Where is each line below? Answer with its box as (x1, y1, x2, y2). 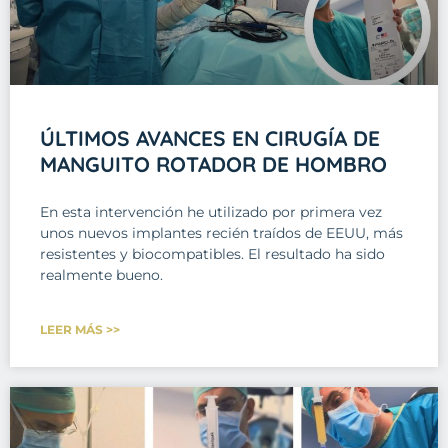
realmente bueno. (40, 265, 163, 284)
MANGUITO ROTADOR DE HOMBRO (40, 150, 387, 177)
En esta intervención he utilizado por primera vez (40, 202, 382, 221)
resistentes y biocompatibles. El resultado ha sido (40, 244, 385, 263)
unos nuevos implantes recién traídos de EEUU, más (40, 223, 403, 242)
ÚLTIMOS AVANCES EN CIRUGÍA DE (40, 124, 380, 151)
